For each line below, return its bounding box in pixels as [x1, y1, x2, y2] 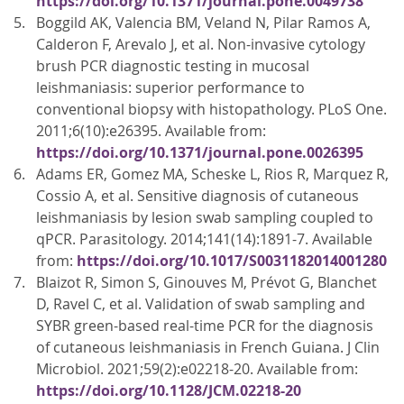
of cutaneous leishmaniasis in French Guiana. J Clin [36, 337, 380, 358]
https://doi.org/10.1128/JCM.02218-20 [36, 381, 301, 401]
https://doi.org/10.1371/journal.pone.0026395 [36, 142, 363, 163]
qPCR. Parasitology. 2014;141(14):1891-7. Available [36, 229, 372, 250]
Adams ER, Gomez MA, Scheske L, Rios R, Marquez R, [36, 164, 389, 185]
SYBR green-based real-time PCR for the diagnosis [36, 316, 373, 336]
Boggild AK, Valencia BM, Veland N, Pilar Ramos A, [36, 13, 371, 33]
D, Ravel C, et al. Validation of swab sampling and [36, 294, 365, 315]
